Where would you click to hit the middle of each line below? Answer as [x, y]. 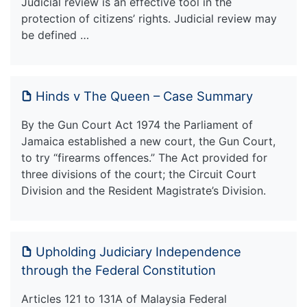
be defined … [55, 35]
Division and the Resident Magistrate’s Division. [144, 190]
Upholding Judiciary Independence [138, 251]
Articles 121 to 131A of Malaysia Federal [124, 298]
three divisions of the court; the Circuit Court [139, 174]
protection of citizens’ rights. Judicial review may [149, 18]
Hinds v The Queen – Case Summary [144, 96]
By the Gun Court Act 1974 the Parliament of [137, 124]
